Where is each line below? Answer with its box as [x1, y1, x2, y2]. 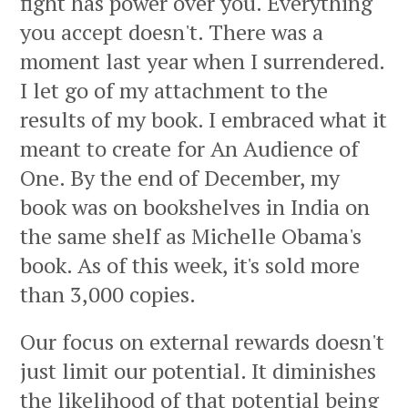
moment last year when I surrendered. [20, 46, 384, 76]
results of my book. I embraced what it [20, 105, 387, 135]
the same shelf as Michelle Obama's [20, 221, 362, 251]
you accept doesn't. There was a [20, 17, 323, 47]
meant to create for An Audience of [20, 134, 359, 164]
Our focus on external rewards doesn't [20, 327, 384, 357]
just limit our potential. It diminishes [20, 356, 376, 386]
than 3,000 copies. [20, 280, 196, 310]
